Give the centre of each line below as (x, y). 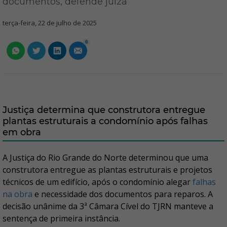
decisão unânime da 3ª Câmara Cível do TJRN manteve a (108, 206)
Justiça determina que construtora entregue (104, 110)
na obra (17, 194)
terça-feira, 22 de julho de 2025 (50, 23)
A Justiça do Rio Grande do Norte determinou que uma (105, 158)
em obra (22, 132)
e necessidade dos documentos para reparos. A (123, 194)
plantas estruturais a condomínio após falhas (105, 121)
